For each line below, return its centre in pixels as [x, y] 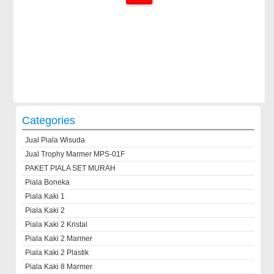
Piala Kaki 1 [45, 196]
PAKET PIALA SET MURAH [71, 168]
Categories [49, 120]
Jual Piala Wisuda [55, 140]
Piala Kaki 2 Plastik [57, 253]
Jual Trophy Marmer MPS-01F [75, 154]
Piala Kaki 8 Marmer [59, 267]
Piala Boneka [48, 182]
